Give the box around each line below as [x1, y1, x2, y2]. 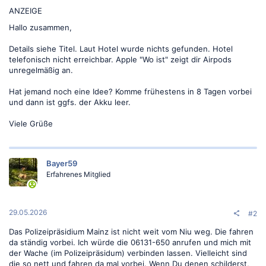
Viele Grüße [9, 118, 53, 128]
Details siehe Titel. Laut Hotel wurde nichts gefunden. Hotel [9, 43, 233, 53]
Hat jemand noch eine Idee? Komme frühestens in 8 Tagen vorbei [9, 86, 252, 96]
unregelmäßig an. [9, 65, 73, 75]
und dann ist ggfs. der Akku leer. [9, 97, 131, 107]
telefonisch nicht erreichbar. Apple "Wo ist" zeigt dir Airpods [9, 54, 232, 64]
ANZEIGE [9, 5, 42, 15]
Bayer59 [46, 158, 77, 168]
